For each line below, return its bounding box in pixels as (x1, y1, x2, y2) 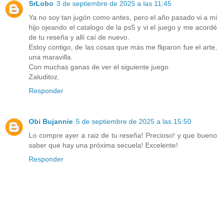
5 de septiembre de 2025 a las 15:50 (76, 117, 191, 126)
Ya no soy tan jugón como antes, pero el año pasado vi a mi (29, 13, 217, 22)
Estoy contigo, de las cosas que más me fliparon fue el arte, (29, 43, 217, 52)
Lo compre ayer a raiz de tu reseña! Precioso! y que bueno (29, 131, 217, 140)
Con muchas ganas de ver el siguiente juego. (29, 63, 170, 71)
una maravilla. (29, 53, 73, 61)
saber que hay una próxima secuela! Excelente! (29, 141, 178, 150)
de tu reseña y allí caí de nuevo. (29, 33, 129, 42)
